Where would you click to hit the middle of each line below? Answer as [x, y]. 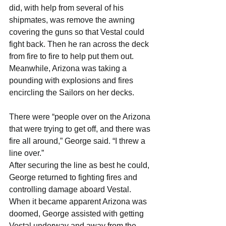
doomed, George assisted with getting [77, 214]
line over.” [26, 153]
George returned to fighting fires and [74, 178]
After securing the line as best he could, [80, 165]
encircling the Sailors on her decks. [72, 93]
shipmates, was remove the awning [73, 20]
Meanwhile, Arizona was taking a [69, 69]
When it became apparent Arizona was [79, 202]
